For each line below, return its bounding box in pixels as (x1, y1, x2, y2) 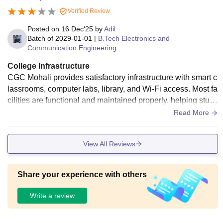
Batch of (27, 34, 53, 43)
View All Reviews (83, 139, 135, 148)
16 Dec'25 (61, 25, 93, 33)
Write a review (30, 191, 75, 200)
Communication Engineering (27, 44, 116, 52)
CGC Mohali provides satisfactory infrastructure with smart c (7, 73, 217, 82)
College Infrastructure (7, 62, 90, 71)
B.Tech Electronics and (98, 34, 170, 43)
